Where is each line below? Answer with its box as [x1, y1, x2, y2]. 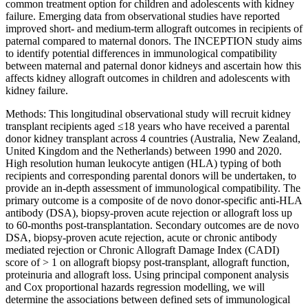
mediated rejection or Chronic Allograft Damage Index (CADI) [5, 244, 279, 256]
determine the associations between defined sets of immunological [5, 294, 290, 305]
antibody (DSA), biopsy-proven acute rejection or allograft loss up [5, 207, 292, 219]
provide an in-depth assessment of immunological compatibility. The [5, 182, 300, 194]
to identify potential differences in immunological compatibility [5, 47, 277, 59]
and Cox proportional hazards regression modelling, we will [5, 281, 265, 293]
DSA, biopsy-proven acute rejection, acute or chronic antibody [5, 232, 277, 243]
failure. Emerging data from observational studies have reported [5, 10, 280, 22]
